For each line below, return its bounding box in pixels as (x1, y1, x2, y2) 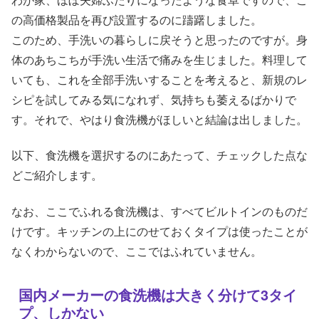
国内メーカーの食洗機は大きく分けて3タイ (19, 283, 297, 305)
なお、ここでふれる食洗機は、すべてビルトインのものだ (11, 202, 308, 219)
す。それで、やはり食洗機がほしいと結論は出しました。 (11, 110, 308, 127)
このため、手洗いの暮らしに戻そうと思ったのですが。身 (11, 31, 308, 48)
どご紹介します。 (11, 167, 103, 184)
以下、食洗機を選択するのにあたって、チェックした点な (11, 147, 308, 164)
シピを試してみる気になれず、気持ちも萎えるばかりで (11, 90, 296, 108)
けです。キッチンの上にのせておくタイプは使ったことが (11, 222, 308, 239)
